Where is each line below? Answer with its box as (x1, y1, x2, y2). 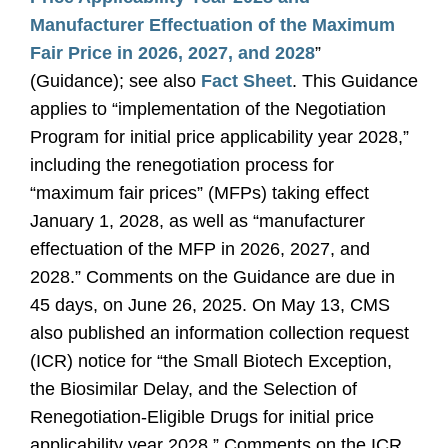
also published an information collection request (30, 323, 409, 343)
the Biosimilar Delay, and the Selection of (30, 379, 357, 399)
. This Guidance (292, 71, 418, 91)
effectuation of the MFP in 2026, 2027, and (30, 239, 370, 259)
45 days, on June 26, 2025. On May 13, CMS (30, 295, 390, 315)
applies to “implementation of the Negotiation (30, 99, 386, 119)
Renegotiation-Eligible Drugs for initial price (30, 407, 374, 427)
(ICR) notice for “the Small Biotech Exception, (30, 351, 392, 371)
